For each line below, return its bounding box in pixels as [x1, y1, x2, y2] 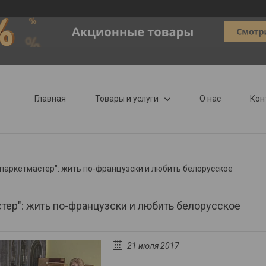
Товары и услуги [95, 94, 159, 103]
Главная [34, 94, 66, 103]
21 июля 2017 [127, 241, 179, 251]
